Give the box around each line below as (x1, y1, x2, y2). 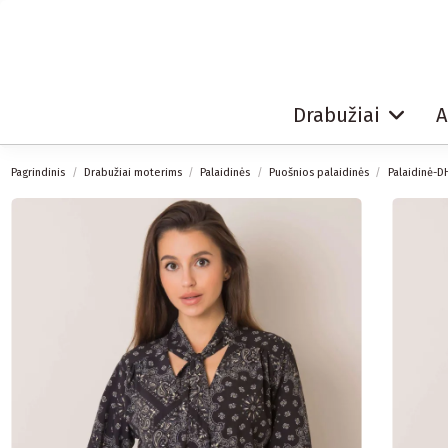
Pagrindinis (11, 165, 66, 179)
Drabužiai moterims (83, 165, 182, 179)
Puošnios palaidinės (269, 165, 370, 179)
